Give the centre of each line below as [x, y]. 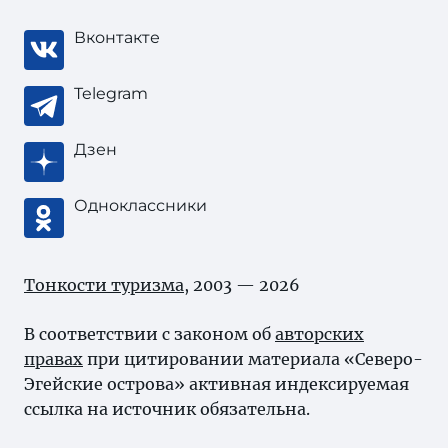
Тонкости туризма [104, 285]
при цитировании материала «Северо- [253, 359]
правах [53, 359]
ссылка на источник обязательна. [167, 409]
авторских [319, 334]
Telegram [111, 93]
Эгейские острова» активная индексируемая [216, 384]
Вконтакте [117, 37]
